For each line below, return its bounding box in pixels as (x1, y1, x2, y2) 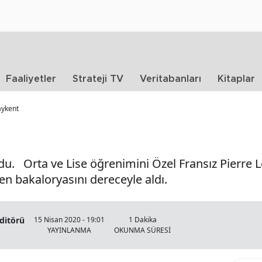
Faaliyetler (6, 74, 56, 84)
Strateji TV (73, 74, 123, 84)
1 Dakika (128, 215, 157, 225)
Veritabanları (140, 74, 201, 84)
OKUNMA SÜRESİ (114, 225, 171, 235)
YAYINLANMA (47, 225, 91, 235)
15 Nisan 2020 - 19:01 (34, 215, 105, 225)
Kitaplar (218, 74, 255, 84)
